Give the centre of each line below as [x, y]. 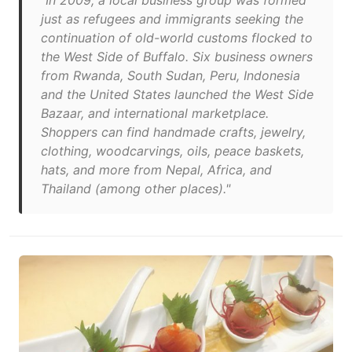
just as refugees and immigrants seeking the [172, 19]
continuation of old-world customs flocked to [177, 38]
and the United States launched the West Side [177, 94]
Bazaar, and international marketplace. [155, 113]
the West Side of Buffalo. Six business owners [177, 57]
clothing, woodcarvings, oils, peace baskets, [172, 151]
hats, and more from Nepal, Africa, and [156, 170]
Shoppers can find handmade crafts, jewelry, [173, 132]
